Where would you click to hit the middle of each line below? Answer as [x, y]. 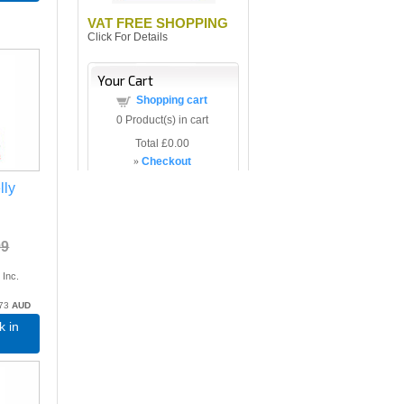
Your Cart [125, 80]
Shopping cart [172, 100]
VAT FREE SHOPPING [158, 23]
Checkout [166, 161]
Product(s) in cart [165, 120]
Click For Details [128, 37]
